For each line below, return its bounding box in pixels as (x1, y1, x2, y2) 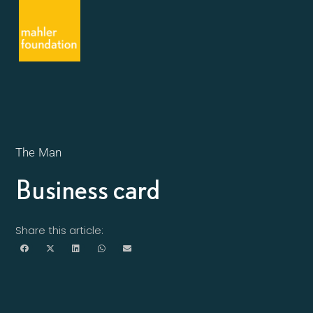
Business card (15, 175, 161, 204)
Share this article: (15, 223, 104, 238)
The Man (15, 145, 61, 159)
